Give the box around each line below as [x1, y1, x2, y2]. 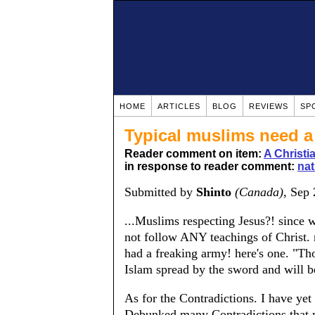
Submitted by [124, 185, 196, 199]
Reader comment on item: [124, 148, 264, 160]
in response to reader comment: [124, 160, 297, 172]
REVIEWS [249, 102, 288, 110]
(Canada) [235, 185, 283, 199]
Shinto [196, 185, 231, 199]
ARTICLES [157, 102, 200, 110]
